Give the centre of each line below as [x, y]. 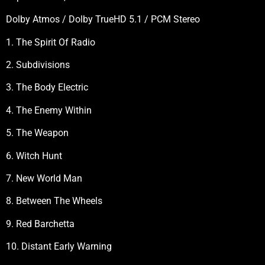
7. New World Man [44, 178]
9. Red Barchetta [40, 224]
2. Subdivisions [38, 65]
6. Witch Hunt [34, 156]
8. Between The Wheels [54, 201]
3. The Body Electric [47, 88]
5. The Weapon [37, 133]
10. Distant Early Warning [59, 247]
